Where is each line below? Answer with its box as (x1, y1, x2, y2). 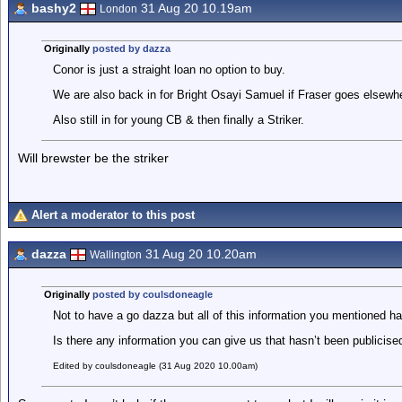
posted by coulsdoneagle (92, 289, 213, 300)
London (100, 3, 137, 15)
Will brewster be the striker (18, 151, 169, 165)
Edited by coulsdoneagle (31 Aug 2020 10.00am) (52, 361, 258, 371)
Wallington (90, 249, 142, 261)
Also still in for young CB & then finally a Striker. (52, 113, 304, 127)
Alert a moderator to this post (31, 208, 195, 222)
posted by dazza (92, 43, 170, 54)
